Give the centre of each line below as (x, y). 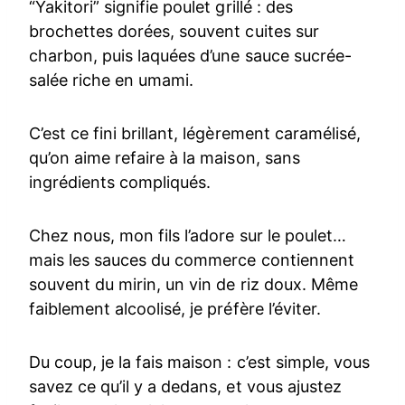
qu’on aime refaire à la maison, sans (165, 157)
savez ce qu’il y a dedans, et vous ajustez (185, 386)
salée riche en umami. (112, 80)
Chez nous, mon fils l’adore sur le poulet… (188, 235)
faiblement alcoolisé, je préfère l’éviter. (175, 308)
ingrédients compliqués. (120, 182)
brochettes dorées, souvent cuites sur (174, 31)
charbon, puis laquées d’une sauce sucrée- (190, 55)
